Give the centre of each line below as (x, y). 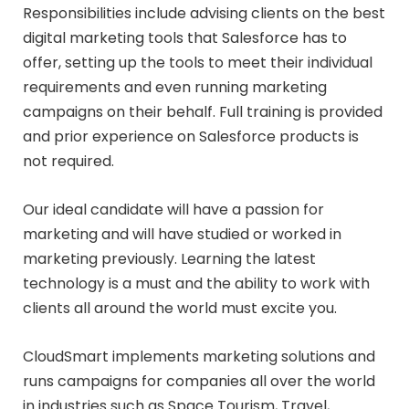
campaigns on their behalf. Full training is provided (203, 111)
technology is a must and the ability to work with (196, 283)
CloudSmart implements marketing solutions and (199, 356)
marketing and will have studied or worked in (182, 234)
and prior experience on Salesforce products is (191, 136)
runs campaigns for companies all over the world (199, 381)
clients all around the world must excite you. (180, 308)
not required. (68, 161)
